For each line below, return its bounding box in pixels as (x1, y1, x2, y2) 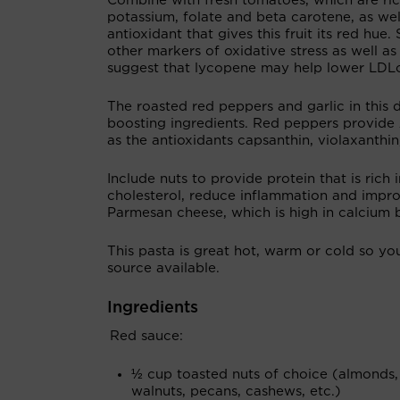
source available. (107, 262, 220, 275)
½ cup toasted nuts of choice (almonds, (131, 368, 398, 381)
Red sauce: (110, 329, 183, 343)
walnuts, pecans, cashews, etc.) (131, 385, 341, 398)
